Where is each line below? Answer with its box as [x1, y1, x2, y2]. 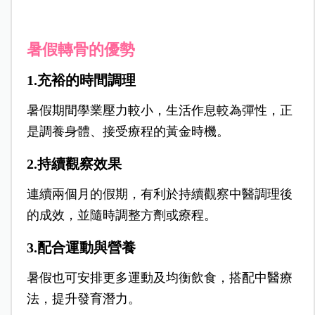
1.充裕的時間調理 [26, 72, 136, 89]
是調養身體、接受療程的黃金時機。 [26, 124, 229, 139]
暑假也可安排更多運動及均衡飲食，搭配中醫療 [26, 271, 292, 285]
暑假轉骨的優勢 [26, 41, 135, 59]
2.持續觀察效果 [26, 156, 122, 172]
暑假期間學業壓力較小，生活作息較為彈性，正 [26, 103, 292, 118]
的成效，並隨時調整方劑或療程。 [26, 208, 217, 223]
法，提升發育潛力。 [26, 292, 141, 307]
